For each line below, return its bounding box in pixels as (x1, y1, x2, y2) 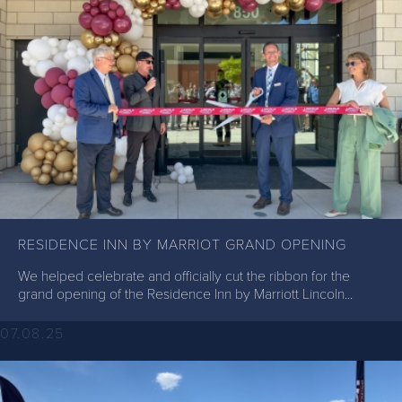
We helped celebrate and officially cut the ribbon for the (18, 267, 350, 285)
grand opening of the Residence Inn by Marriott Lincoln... (18, 284, 353, 303)
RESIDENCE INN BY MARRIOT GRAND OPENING (18, 235, 346, 254)
